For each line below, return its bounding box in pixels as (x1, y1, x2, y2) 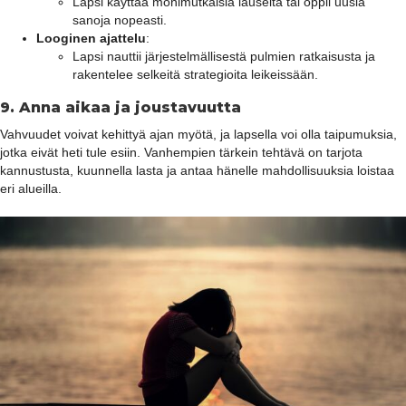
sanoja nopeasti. (72, 12, 167, 27)
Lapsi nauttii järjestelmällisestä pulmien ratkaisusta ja (72, 48, 375, 63)
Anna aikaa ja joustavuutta (19, 98, 241, 116)
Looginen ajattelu (36, 30, 146, 45)
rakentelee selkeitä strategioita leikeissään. (72, 66, 318, 82)
